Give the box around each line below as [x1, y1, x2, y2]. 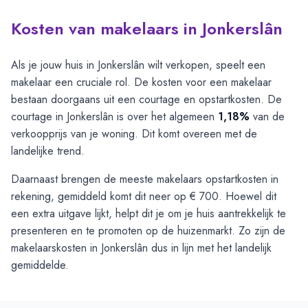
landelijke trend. [11, 143, 85, 159]
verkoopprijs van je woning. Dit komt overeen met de [11, 126, 257, 142]
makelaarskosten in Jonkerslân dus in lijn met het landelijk [11, 240, 272, 256]
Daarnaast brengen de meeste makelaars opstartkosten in [11, 171, 278, 187]
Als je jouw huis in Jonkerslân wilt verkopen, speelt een [11, 57, 265, 73]
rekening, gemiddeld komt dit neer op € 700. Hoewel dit [11, 188, 276, 204]
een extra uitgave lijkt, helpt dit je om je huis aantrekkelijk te [11, 206, 286, 221]
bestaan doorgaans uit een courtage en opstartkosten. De [11, 91, 282, 107]
